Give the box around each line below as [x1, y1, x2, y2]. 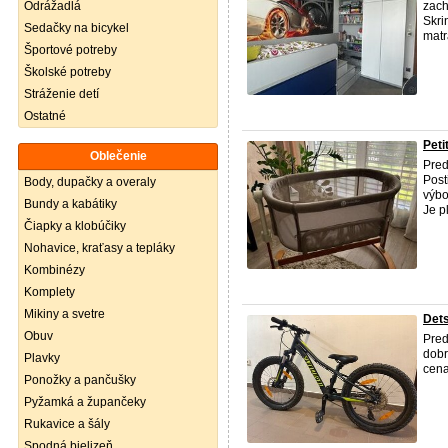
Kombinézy [24, 263, 85, 277]
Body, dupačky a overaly [24, 175, 156, 189]
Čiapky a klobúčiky [24, 219, 126, 233]
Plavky [24, 351, 60, 365]
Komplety [24, 285, 75, 299]
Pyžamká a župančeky [24, 395, 146, 409]
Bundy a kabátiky [24, 197, 117, 211]
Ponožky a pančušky [24, 373, 136, 387]
